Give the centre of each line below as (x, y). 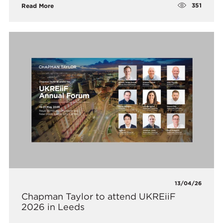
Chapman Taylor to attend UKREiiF (99, 197)
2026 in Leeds (53, 207)
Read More (38, 5)
